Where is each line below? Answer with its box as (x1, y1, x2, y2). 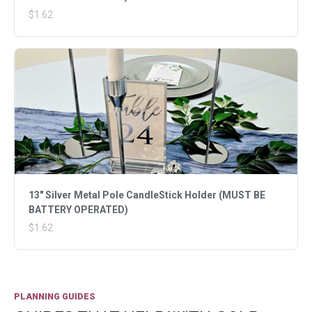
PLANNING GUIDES (14, 291, 95, 302)
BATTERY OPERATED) (29, 204, 128, 216)
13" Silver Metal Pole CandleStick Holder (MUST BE (29, 189, 265, 201)
